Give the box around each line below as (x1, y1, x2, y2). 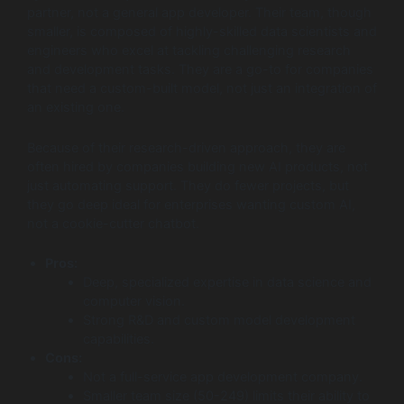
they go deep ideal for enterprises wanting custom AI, (27, 196, 355, 213)
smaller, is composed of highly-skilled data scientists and (27, 23, 377, 41)
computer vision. (82, 293, 185, 310)
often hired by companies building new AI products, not (27, 158, 368, 175)
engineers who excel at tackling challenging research (27, 42, 351, 60)
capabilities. (82, 331, 154, 348)
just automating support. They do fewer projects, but (27, 177, 349, 194)
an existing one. (27, 99, 124, 116)
